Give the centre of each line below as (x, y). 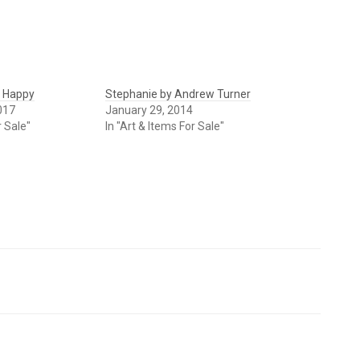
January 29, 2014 (149, 110)
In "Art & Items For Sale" (164, 127)
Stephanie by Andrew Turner (178, 94)
